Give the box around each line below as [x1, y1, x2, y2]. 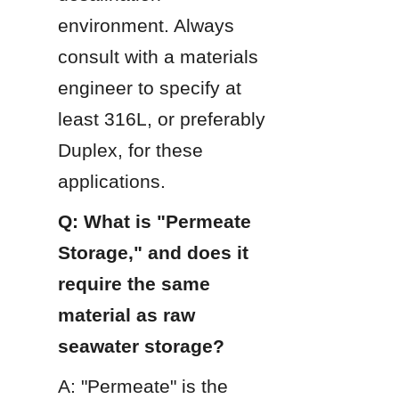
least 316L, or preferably [58, 108, 265, 129]
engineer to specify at [58, 77, 241, 98]
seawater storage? [58, 335, 224, 356]
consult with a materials [58, 45, 258, 67]
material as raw [58, 304, 195, 325]
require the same [58, 273, 210, 294]
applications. [58, 170, 166, 191]
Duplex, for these [58, 139, 203, 160]
